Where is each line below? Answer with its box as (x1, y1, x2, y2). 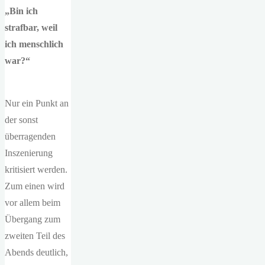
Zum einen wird (5, 181, 64, 191)
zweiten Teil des (5, 231, 65, 241)
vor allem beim (5, 198, 60, 208)
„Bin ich (5, 6, 38, 16)
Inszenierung (5, 148, 53, 158)
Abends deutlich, (5, 247, 68, 257)
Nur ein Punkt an (5, 98, 69, 108)
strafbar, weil (5, 22, 57, 33)
